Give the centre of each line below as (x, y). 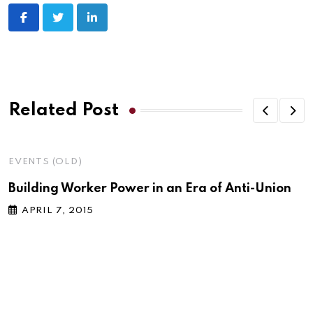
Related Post (64, 110)
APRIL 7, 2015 (58, 211)
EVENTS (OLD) (45, 162)
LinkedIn (117, 26)
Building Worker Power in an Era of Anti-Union (150, 189)
